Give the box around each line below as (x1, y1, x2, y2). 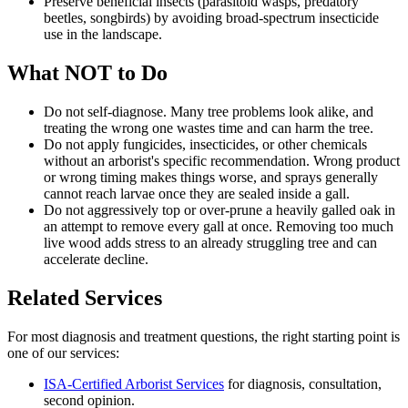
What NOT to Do (7, 60, 168, 85)
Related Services (7, 285, 162, 310)
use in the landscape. (44, 26, 162, 42)
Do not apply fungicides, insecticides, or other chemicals (44, 136, 367, 152)
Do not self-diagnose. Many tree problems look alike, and (44, 103, 373, 119)
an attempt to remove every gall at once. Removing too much (44, 218, 393, 234)
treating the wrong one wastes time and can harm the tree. (44, 119, 373, 136)
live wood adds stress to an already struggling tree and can (44, 234, 377, 250)
